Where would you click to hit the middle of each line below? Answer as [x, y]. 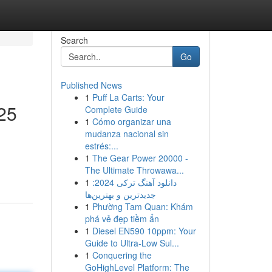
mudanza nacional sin [127, 134]
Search [74, 40]
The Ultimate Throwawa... [134, 170]
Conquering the [122, 255]
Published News [91, 85]
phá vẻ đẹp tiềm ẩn [122, 219]
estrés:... [101, 146]
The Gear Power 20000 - [140, 158]
